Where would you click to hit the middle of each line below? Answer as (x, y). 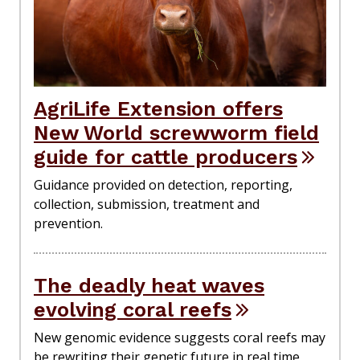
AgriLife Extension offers (158, 108)
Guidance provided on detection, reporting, (163, 184)
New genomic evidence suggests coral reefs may (180, 337)
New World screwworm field (176, 132)
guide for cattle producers (166, 156)
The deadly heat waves (149, 285)
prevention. (68, 223)
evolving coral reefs (133, 309)
